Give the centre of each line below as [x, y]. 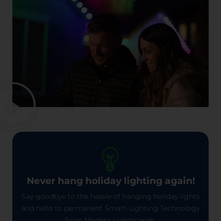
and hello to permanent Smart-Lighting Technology [110, 208]
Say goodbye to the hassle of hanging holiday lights [110, 196]
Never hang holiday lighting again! [110, 181]
